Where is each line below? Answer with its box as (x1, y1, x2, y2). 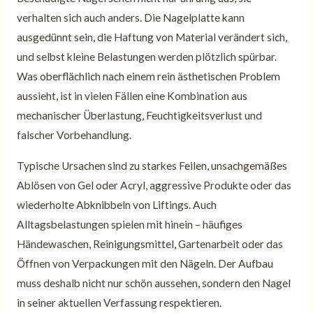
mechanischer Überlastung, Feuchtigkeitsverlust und (16, 109, 262, 122)
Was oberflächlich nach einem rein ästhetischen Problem (16, 70, 280, 83)
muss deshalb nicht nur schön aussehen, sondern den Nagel (16, 276, 291, 289)
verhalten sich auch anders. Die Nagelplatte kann (16, 11, 245, 24)
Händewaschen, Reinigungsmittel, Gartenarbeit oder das (16, 237, 283, 250)
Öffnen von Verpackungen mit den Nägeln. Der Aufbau (16, 256, 273, 270)
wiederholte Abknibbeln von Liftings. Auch (16, 198, 217, 211)
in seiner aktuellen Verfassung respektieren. (16, 296, 221, 309)
